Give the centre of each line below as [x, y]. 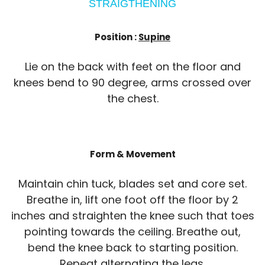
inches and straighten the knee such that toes [132, 216]
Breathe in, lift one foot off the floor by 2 [132, 200]
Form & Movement [132, 154]
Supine [154, 37]
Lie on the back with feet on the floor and [132, 67]
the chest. [132, 99]
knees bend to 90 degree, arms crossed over [132, 83]
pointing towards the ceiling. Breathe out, [132, 232]
